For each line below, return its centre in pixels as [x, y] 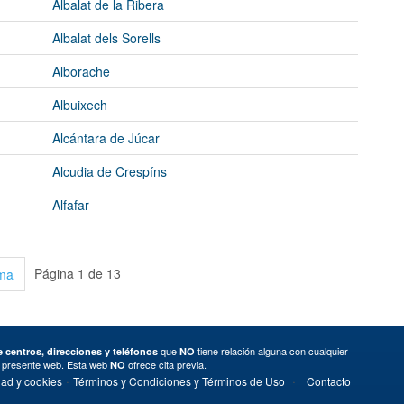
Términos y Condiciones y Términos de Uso [179, 381]
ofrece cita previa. [166, 364]
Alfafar [71, 204]
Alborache [81, 71]
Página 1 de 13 [78, 273]
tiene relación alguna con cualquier [271, 350]
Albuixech [80, 104]
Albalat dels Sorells [106, 37]
